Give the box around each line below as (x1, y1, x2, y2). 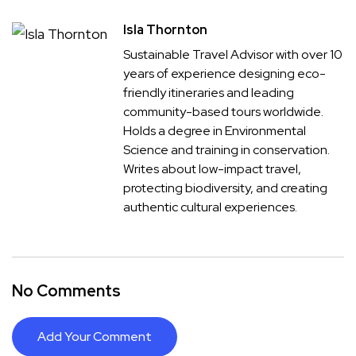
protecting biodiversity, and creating (123, 179, 327, 196)
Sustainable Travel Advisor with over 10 (123, 45, 342, 63)
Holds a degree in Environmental (123, 122, 306, 139)
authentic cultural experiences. (123, 198, 297, 215)
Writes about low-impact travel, (123, 160, 301, 177)
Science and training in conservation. (123, 141, 330, 158)
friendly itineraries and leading (123, 83, 294, 101)
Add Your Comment (37, 327, 152, 345)
